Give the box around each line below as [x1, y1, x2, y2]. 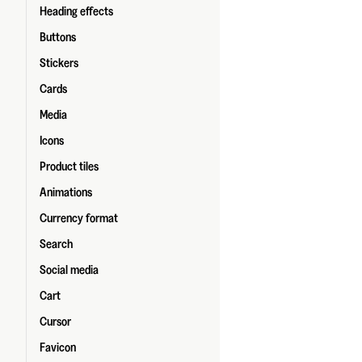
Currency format [40, 212, 118, 225]
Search [40, 238, 73, 250]
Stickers [40, 57, 78, 69]
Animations [40, 186, 92, 199]
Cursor [40, 315, 71, 328]
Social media [40, 263, 99, 276]
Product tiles [40, 160, 99, 173]
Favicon [40, 341, 76, 354]
